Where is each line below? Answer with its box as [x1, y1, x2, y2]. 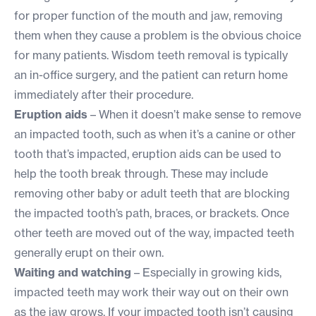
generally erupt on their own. [14, 245, 164, 260]
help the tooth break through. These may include [14, 166, 268, 181]
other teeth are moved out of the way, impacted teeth [14, 226, 294, 241]
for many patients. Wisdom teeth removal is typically [14, 48, 288, 63]
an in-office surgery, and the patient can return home [14, 68, 288, 83]
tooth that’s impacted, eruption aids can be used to [14, 147, 281, 162]
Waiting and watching [14, 265, 131, 280]
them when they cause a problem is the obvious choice [14, 28, 301, 43]
